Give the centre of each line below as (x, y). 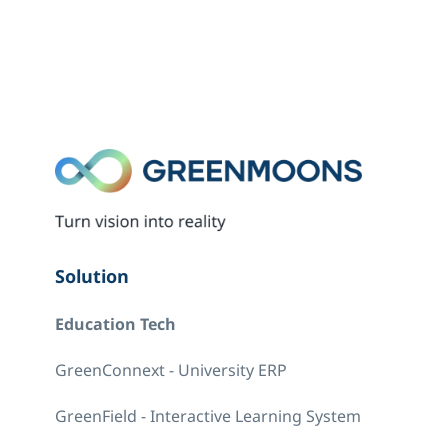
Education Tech (116, 325)
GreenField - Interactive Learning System (208, 416)
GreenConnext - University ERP (171, 370)
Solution (92, 278)
